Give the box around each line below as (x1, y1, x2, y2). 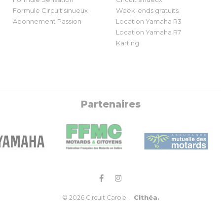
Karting (116, 39, 140, 47)
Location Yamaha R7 (116, 28, 182, 36)
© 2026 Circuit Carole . (62, 194, 134, 202)
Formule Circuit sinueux (12, 6, 88, 14)
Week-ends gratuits (116, 6, 179, 14)
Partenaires (80, 99, 141, 110)
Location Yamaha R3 (116, 17, 182, 25)
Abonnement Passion (12, 17, 81, 25)
